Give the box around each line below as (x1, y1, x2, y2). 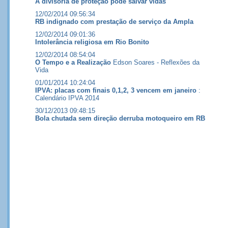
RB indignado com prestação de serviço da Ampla (35, 18, 193, 25)
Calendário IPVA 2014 (35, 94, 99, 102)
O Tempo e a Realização (35, 59, 111, 66)
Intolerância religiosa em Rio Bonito (35, 38, 149, 46)
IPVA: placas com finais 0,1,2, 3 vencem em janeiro (35, 87, 196, 94)
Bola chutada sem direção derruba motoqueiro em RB (35, 115, 205, 122)
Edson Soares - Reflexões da (111, 59, 199, 66)
